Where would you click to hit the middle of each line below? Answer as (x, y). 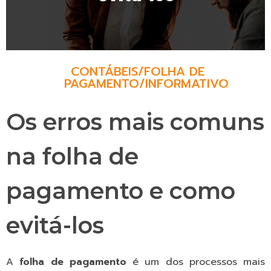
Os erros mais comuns (135, 122)
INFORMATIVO (187, 83)
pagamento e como (121, 191)
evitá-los (58, 225)
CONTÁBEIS (105, 71)
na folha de (72, 156)
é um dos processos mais (195, 262)
